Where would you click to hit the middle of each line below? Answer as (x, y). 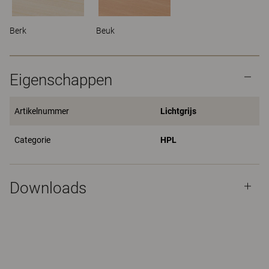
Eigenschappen (61, 80)
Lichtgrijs (178, 111)
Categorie (32, 140)
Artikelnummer (42, 111)
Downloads (48, 188)
